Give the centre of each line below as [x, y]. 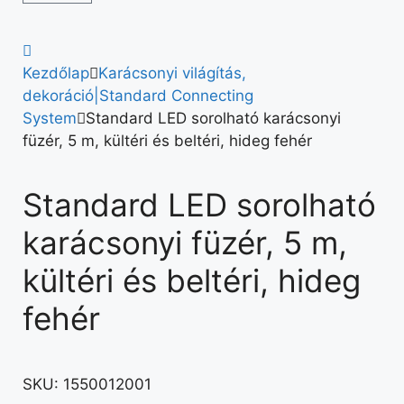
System [50, 118]
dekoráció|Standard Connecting [138, 96]
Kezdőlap [56, 73]
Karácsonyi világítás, [172, 73]
